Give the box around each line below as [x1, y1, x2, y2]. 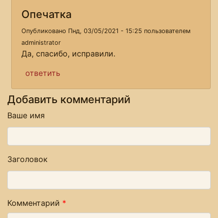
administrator [21, 38, 61, 46]
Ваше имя [7, 110, 45, 120]
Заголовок [7, 154, 48, 164]
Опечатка [21, 7, 72, 20]
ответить [25, 68, 60, 78]
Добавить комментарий [7, 92, 130, 106]
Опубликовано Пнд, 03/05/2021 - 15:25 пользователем [21, 27, 191, 35]
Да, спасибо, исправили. [21, 48, 115, 58]
